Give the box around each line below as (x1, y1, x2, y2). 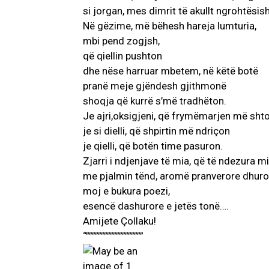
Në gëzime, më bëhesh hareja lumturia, (83, 20, 256, 32)
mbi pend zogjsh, (83, 35, 160, 47)
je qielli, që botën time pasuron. (83, 140, 223, 153)
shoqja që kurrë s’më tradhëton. (83, 95, 226, 107)
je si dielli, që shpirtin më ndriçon (83, 125, 230, 138)
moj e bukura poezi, (83, 185, 170, 198)
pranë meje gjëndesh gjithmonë (83, 80, 226, 92)
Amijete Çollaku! (83, 215, 156, 228)
